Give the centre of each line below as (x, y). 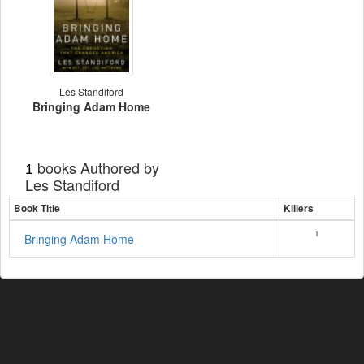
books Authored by (96, 167)
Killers (299, 208)
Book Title (37, 208)
